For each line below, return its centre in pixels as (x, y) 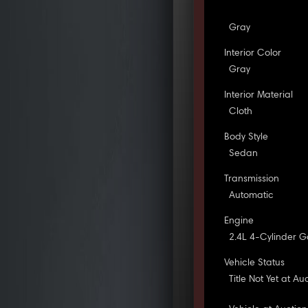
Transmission (252, 179)
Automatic (252, 196)
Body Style (246, 137)
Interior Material (259, 95)
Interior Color (253, 53)
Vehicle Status (255, 263)
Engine (239, 221)
